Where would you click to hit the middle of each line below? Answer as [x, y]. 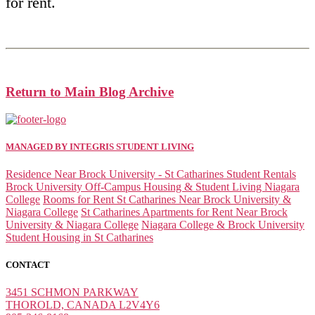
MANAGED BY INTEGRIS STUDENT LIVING [100, 146]
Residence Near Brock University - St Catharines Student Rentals [151, 174]
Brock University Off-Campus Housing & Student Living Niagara [153, 186]
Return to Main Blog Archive [90, 91]
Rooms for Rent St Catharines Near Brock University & [167, 199]
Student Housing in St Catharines [79, 237]
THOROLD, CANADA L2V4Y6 [83, 305]
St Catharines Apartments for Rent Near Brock [184, 212]
